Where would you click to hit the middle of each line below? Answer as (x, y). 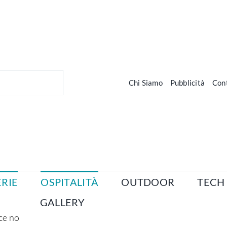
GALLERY (62, 202)
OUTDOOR (148, 182)
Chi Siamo (145, 82)
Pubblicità (187, 82)
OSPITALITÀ (70, 182)
